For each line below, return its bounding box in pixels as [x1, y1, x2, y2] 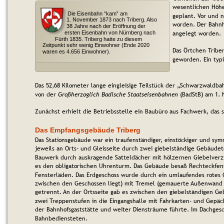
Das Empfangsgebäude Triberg [35, 126, 140, 134]
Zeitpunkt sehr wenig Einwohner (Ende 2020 [42, 42, 151, 48]
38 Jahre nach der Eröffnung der [66, 23, 147, 29]
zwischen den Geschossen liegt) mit [35, 178, 135, 188]
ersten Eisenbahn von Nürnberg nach [64, 29, 157, 35]
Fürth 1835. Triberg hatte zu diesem [55, 35, 143, 42]
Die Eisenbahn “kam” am [67, 10, 129, 16]
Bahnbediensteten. [35, 213, 87, 223]
